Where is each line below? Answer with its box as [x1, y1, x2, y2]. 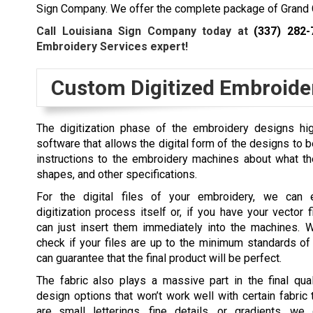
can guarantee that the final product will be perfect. [36, 252, 282, 265]
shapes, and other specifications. [36, 168, 197, 182]
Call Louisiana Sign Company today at [36, 24, 254, 38]
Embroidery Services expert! [36, 40, 188, 54]
